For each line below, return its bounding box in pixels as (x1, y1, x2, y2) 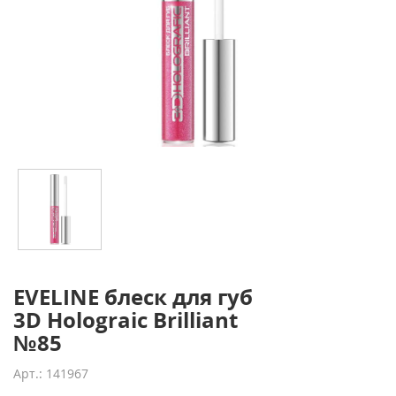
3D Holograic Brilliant (13, 305, 238, 334)
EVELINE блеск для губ (13, 282, 253, 311)
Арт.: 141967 (13, 365, 88, 382)
